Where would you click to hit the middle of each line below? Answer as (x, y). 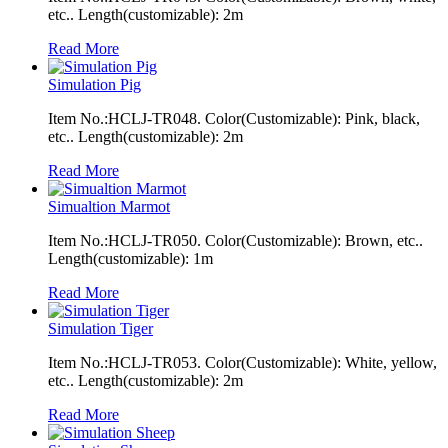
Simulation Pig (94, 84)
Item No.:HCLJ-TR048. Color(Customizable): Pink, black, (234, 118)
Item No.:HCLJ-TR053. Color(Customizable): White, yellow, (242, 362)
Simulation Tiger (100, 328)
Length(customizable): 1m (130, 258)
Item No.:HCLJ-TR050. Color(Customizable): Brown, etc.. (235, 240)
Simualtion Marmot (109, 206)
